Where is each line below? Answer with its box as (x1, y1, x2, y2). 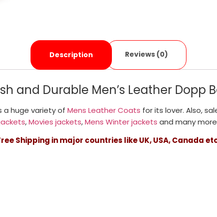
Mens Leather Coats (67, 105, 140, 115)
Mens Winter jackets (84, 116, 157, 127)
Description (49, 50, 93, 60)
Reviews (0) (125, 49, 169, 60)
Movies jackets (28, 116, 81, 127)
